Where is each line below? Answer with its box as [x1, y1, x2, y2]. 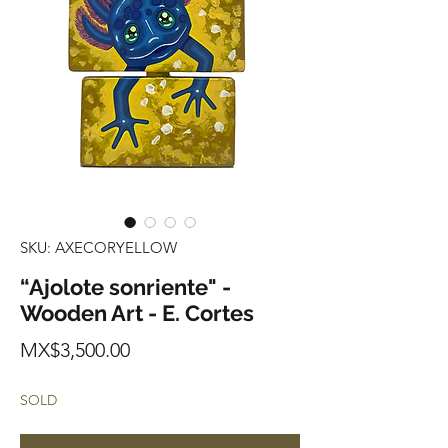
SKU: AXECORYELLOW [20, 238, 177, 258]
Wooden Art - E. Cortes [20, 300, 254, 327]
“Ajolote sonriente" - [20, 274, 231, 301]
